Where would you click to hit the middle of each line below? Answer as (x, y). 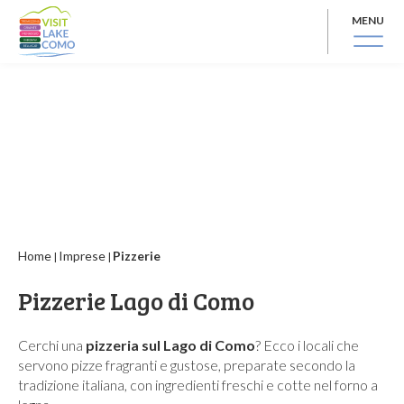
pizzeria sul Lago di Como (170, 345)
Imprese (82, 256)
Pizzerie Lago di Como (136, 301)
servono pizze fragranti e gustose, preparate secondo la (187, 365)
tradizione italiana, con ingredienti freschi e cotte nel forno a (198, 385)
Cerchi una (52, 345)
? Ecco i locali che (307, 345)
